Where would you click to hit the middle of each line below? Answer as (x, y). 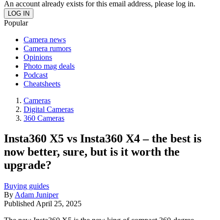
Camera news (45, 39)
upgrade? (28, 165)
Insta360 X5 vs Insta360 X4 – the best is (103, 139)
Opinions (38, 57)
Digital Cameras (49, 109)
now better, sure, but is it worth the (92, 152)
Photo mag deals (49, 66)
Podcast (36, 75)
